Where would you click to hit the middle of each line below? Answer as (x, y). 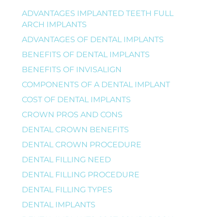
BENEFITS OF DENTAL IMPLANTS (85, 54)
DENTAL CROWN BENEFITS (75, 129)
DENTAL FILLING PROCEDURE (80, 174)
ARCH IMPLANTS (54, 24)
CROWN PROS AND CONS (72, 114)
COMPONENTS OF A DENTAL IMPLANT (96, 84)
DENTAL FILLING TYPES (67, 189)
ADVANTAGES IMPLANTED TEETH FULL (97, 13)
